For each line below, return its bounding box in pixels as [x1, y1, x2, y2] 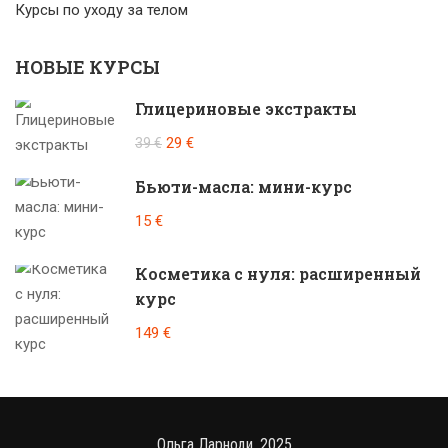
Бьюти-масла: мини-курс [135, 176, 352, 198]
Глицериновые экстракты [135, 98, 357, 120]
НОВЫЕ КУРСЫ [15, 55, 160, 80]
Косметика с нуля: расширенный [135, 263, 421, 285]
